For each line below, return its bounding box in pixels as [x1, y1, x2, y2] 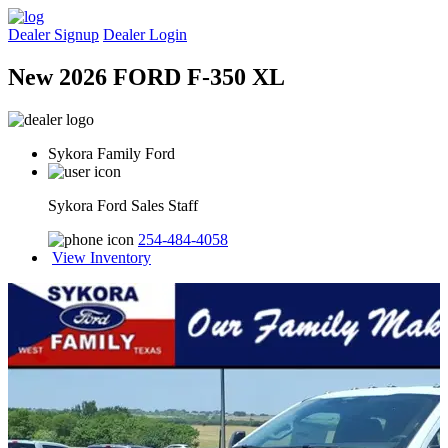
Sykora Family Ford [48, 144, 175, 162]
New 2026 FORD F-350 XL [8, 63, 285, 90]
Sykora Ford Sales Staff [48, 196, 198, 214]
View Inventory [52, 248, 151, 266]
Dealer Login [103, 26, 187, 43]
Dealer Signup [8, 26, 99, 43]
